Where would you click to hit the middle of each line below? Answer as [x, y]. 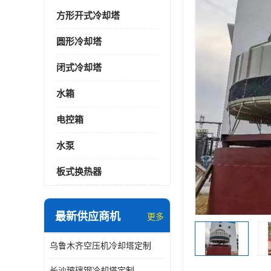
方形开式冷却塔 [88, 16]
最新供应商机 [88, 217]
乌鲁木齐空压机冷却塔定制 [100, 246]
